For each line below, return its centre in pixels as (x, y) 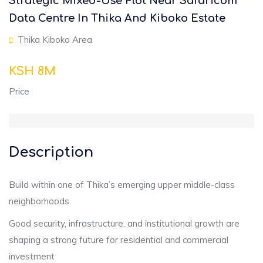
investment (32, 256)
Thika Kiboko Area (53, 40)
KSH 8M (32, 71)
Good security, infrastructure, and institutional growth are (124, 223)
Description (51, 152)
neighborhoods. (40, 201)
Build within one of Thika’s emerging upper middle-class (122, 185)
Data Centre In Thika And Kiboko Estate (117, 18)
